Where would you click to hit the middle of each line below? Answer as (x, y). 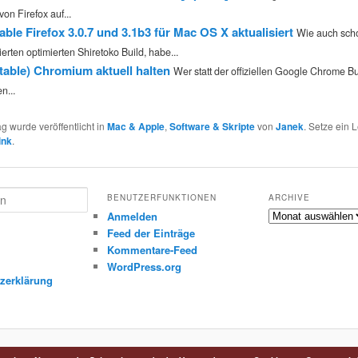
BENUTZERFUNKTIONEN (161, 198)
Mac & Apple (136, 126)
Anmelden (132, 217)
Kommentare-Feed (152, 250)
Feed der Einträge (151, 233)
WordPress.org (144, 267)
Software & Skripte (213, 126)
